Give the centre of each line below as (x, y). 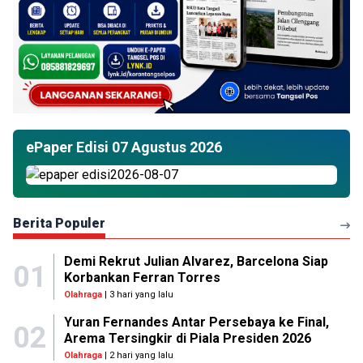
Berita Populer (59, 223)
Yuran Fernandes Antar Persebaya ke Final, (196, 322)
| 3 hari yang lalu (137, 295)
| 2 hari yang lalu (137, 355)
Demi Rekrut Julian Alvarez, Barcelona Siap (196, 261)
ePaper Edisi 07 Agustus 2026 (124, 147)
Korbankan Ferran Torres (142, 278)
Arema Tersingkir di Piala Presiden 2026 (187, 338)
